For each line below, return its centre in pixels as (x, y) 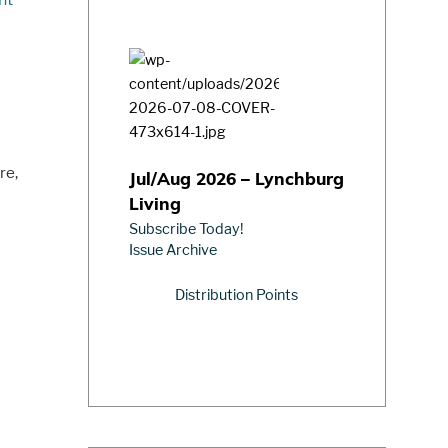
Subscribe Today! (186, 228)
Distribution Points (237, 294)
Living (154, 205)
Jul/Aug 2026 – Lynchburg (236, 180)
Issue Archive (172, 249)
